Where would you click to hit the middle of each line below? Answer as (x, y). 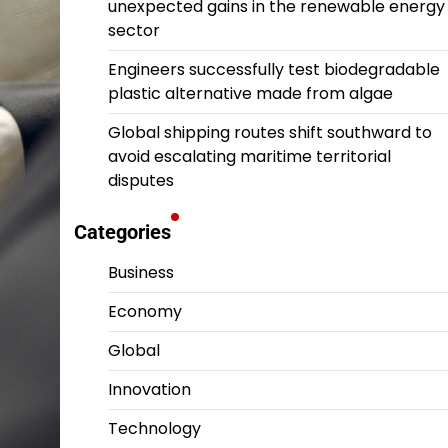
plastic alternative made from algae (250, 93)
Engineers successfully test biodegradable (273, 69)
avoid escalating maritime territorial (249, 156)
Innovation (149, 389)
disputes (140, 180)
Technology (154, 428)
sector (133, 30)
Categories (122, 232)
